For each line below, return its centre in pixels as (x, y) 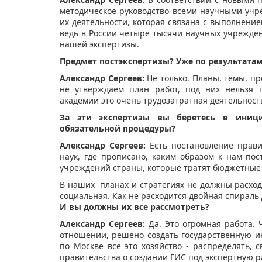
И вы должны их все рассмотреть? (135, 207)
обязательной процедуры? (118, 129)
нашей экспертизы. (99, 44)
